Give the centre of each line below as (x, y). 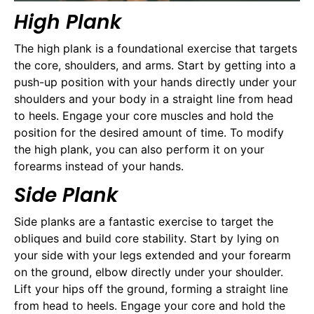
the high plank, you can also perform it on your (139, 150)
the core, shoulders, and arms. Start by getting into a (155, 66)
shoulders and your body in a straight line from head (153, 99)
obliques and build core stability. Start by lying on (146, 238)
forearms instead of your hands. (99, 166)
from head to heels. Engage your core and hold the (150, 305)
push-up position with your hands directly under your (155, 82)
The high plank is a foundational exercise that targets (156, 49)
